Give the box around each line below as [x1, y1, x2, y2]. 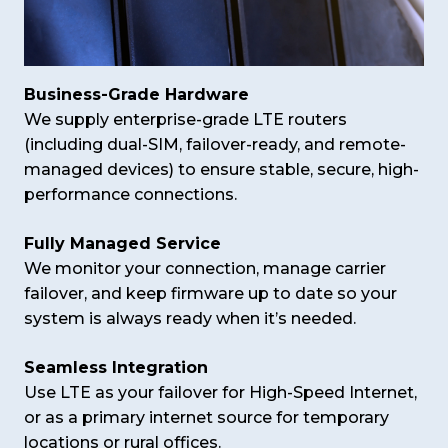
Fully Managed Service [24, 234, 221, 254]
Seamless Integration [24, 358, 208, 378]
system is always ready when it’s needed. [24, 309, 356, 329]
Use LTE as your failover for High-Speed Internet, [24, 383, 417, 403]
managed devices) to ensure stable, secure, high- [24, 160, 419, 180]
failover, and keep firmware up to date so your [24, 284, 397, 304]
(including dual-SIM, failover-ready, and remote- [24, 135, 406, 155]
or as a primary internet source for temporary [24, 408, 389, 428]
